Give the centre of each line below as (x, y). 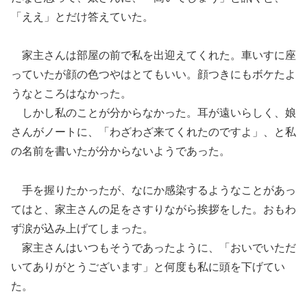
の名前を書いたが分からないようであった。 (121, 151)
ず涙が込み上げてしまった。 (82, 229)
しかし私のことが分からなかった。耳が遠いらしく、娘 (153, 113)
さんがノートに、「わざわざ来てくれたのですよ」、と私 (153, 132)
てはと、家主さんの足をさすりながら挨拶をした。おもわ (153, 210)
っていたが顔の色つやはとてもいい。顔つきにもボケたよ (153, 75)
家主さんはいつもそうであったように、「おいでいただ (153, 248)
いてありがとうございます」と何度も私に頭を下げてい (148, 267)
